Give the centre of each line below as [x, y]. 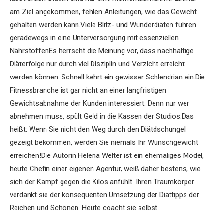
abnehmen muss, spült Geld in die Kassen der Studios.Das [102, 116]
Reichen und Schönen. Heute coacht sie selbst [84, 208]
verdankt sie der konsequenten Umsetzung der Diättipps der [104, 195]
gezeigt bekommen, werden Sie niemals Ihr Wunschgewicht [104, 143]
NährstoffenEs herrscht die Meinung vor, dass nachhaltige [102, 51]
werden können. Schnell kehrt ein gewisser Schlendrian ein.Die [107, 77]
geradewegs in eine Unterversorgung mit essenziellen [94, 38]
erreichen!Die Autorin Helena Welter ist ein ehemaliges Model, [107, 156]
